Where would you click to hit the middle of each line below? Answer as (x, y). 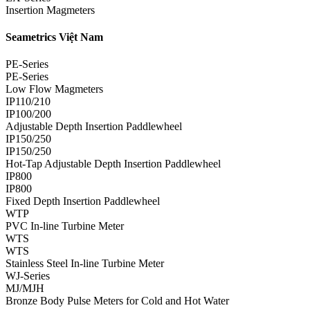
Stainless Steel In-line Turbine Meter (85, 264)
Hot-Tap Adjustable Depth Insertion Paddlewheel (113, 164)
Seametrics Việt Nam (54, 37)
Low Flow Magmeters (54, 89)
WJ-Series (28, 276)
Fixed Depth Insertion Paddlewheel (83, 201)
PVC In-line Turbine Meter (65, 226)
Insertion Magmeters (50, 10)
